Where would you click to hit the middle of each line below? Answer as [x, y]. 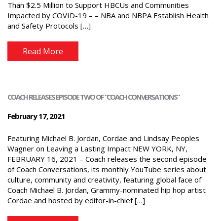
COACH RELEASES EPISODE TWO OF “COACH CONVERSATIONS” [93, 97]
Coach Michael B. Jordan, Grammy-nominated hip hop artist [107, 190]
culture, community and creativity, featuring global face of [104, 179]
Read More [43, 52]
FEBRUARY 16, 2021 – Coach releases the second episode [107, 159]
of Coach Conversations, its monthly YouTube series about [107, 169]
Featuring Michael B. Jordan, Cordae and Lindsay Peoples [103, 138]
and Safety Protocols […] [49, 25]
